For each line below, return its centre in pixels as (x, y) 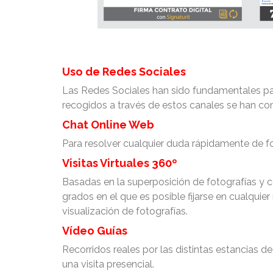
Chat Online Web (108, 124)
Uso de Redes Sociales (124, 71)
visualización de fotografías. (125, 211)
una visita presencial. (108, 264)
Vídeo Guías (95, 230)
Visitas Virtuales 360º (119, 163)
